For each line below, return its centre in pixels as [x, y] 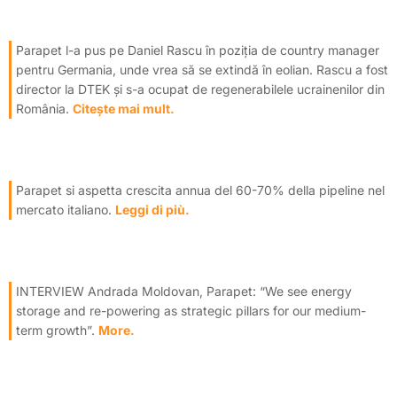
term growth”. [57, 330]
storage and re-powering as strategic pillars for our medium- [191, 310]
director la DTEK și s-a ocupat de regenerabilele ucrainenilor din [200, 89]
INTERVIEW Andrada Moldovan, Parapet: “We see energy [184, 291]
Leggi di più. [152, 209]
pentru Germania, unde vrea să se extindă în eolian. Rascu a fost [202, 69]
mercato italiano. [66, 209]
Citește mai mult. [124, 108]
